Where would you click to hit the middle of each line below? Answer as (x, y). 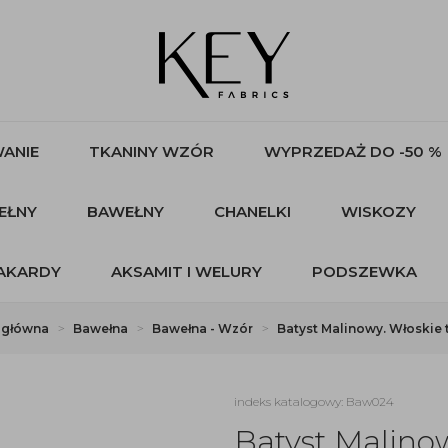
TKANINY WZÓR (151, 151)
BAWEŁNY (125, 211)
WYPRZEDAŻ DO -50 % (353, 151)
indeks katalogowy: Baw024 (314, 401)
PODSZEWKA (364, 271)
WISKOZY (378, 211)
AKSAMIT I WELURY (186, 271)
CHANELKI (252, 211)
